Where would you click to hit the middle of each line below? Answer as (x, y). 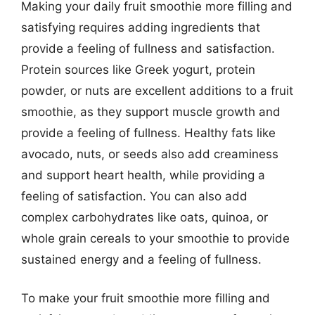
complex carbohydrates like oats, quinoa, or (144, 217)
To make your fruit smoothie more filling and (146, 298)
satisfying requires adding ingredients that (141, 27)
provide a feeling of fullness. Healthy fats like (148, 133)
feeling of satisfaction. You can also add (134, 196)
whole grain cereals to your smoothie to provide (155, 238)
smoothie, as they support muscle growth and (151, 111)
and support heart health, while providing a (143, 175)
